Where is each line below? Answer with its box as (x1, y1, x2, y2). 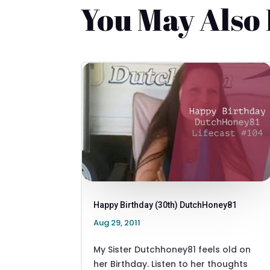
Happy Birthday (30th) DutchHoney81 (93, 199, 237, 210)
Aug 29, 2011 (93, 216, 141, 228)
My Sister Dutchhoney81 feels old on (93, 243, 251, 256)
